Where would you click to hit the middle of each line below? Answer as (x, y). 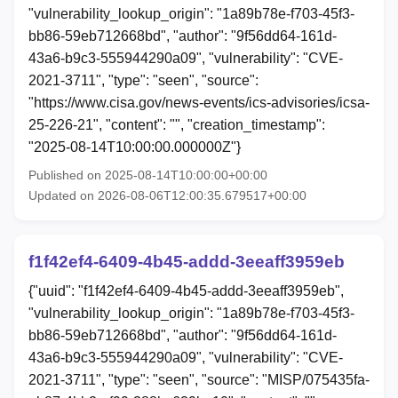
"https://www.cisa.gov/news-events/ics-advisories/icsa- (199, 102)
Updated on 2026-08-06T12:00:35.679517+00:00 (167, 195)
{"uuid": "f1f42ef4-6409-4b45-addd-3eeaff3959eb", (186, 291)
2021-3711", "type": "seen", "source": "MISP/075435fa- (199, 380)
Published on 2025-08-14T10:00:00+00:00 (148, 175)
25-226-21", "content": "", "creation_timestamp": (177, 124)
